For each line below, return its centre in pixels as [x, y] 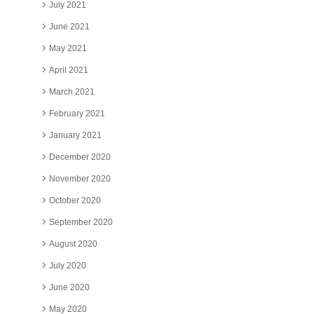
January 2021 [75, 135]
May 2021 [68, 48]
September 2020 [81, 222]
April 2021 [68, 70]
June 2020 [69, 287]
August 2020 [73, 244]
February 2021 [77, 113]
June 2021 [69, 26]
